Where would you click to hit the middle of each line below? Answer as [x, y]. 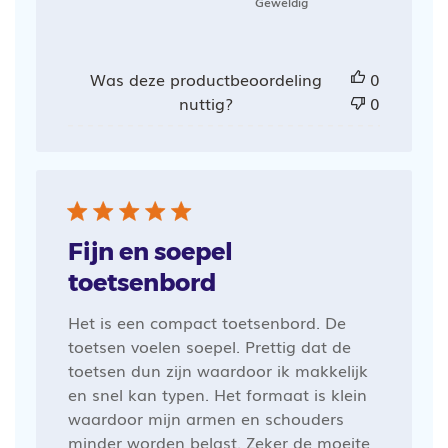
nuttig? [205, 102]
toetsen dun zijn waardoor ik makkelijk [217, 369]
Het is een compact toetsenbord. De [206, 321]
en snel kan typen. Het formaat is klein [217, 393]
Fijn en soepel [150, 251]
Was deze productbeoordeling [205, 78]
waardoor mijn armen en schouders [205, 417]
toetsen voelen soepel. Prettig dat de [209, 345]
